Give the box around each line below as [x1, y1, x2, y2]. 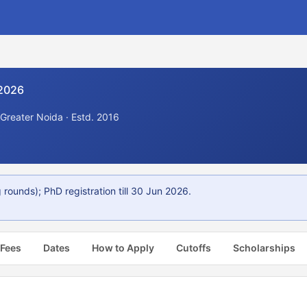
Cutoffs [176, 242, 211, 254]
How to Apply [92, 242, 154, 254]
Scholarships [233, 242, 295, 254]
